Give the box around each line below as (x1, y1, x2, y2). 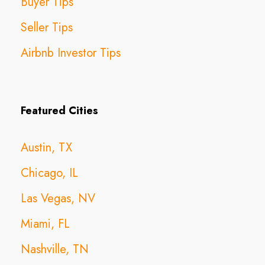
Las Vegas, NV (21, 189, 95, 207)
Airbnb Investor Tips (21, 44, 121, 62)
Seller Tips (21, 18, 73, 36)
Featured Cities (21, 102, 98, 118)
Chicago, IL (21, 164, 78, 182)
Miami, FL (21, 215, 70, 232)
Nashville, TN (21, 240, 89, 258)
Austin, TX (21, 138, 72, 156)
